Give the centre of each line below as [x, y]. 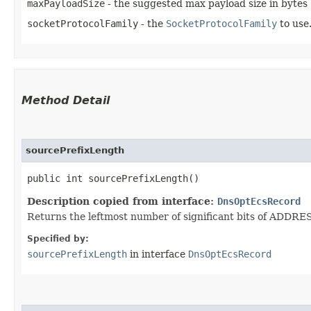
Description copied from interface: [122, 201]
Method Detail [66, 100]
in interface [158, 254]
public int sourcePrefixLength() [113, 178]
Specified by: [58, 238]
